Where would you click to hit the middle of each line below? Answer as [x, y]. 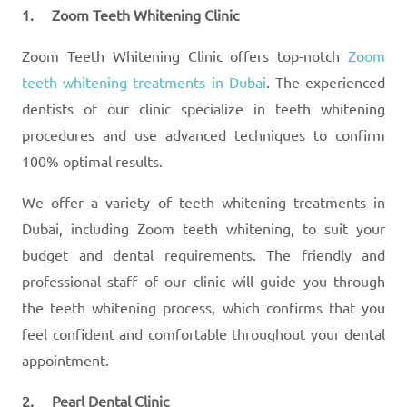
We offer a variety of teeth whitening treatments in [203, 201]
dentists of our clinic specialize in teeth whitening [203, 108]
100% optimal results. [92, 160]
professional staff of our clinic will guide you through [203, 280]
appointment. [65, 359]
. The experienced [326, 81]
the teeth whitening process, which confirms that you [203, 307]
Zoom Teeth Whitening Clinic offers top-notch [185, 55]
